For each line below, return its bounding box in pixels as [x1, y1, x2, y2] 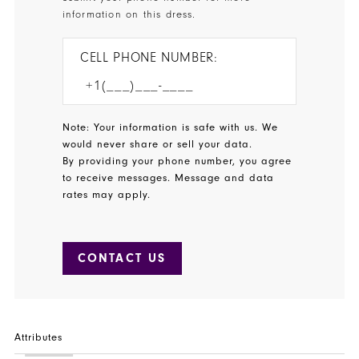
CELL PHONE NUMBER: [80, 50, 218, 65]
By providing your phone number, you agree [62, 155, 292, 167]
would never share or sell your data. [62, 139, 257, 151]
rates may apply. [62, 189, 151, 201]
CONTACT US [77, 251, 167, 266]
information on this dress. [62, 9, 200, 21]
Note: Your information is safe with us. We [62, 122, 279, 134]
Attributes [14, 331, 63, 343]
